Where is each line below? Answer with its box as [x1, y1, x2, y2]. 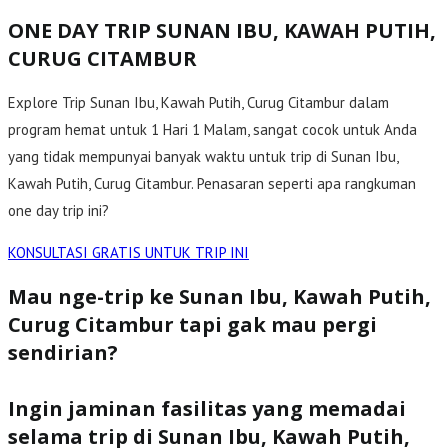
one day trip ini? [8, 201, 109, 221]
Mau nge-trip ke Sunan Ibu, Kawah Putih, [8, 282, 431, 310]
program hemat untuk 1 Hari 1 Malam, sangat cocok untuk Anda [8, 120, 417, 140]
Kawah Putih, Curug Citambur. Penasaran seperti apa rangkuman [8, 174, 416, 194]
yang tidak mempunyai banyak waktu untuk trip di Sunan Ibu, [8, 147, 398, 167]
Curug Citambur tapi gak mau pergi [8, 310, 377, 338]
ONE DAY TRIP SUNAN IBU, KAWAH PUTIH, [8, 16, 436, 44]
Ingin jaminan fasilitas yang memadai [8, 394, 406, 422]
